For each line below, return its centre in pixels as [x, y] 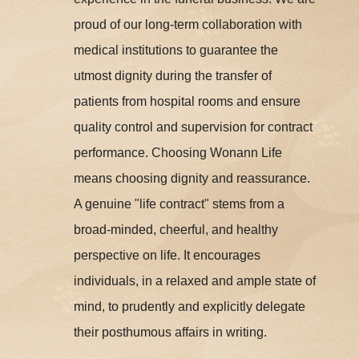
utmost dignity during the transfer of [173, 76]
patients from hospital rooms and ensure [188, 102]
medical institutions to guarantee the [176, 50]
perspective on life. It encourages [167, 256]
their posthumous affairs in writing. [171, 333]
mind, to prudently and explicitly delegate [190, 307]
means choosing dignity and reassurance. [192, 179]
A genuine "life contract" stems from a [179, 204]
